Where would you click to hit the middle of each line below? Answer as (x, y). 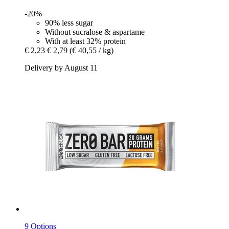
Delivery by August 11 (61, 68)
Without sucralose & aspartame (95, 32)
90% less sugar (69, 23)
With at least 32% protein (85, 41)
